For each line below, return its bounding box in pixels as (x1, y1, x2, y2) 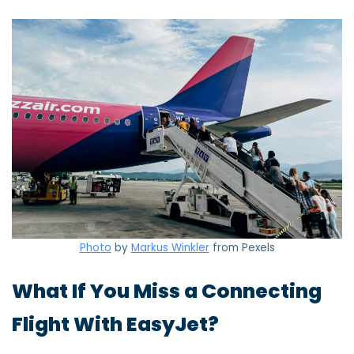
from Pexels (209, 239, 275, 255)
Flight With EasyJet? (12, 310, 219, 338)
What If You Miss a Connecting (12, 277, 322, 305)
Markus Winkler (130, 239, 209, 255)
